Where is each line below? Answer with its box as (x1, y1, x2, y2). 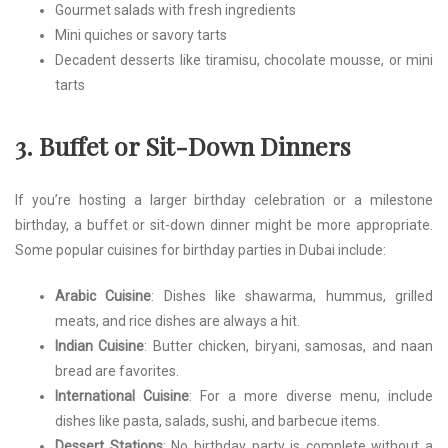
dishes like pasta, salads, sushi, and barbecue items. (55, 412, 380, 429)
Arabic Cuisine (55, 287, 152, 304)
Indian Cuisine (55, 337, 145, 354)
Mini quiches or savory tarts (55, 26, 227, 43)
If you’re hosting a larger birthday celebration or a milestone (15, 191, 433, 208)
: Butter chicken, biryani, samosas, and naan (144, 337, 434, 354)
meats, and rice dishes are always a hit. (55, 312, 300, 329)
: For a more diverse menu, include (189, 387, 433, 404)
